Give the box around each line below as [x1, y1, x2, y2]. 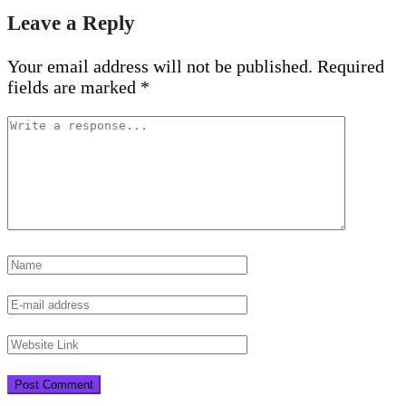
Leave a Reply [7, 10, 135, 34]
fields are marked [7, 77, 140, 98]
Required [317, 56, 384, 77]
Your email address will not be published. [7, 56, 313, 77]
